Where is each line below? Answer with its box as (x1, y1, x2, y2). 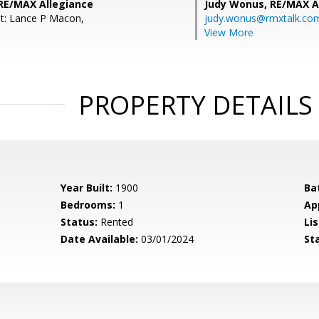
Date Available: (61, 232, 139, 246)
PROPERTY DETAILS (78, 88, 313, 122)
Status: (61, 215, 98, 229)
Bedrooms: (61, 198, 116, 211)
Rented (98, 215, 134, 229)
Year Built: (61, 181, 113, 194)
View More (204, 26, 253, 39)
